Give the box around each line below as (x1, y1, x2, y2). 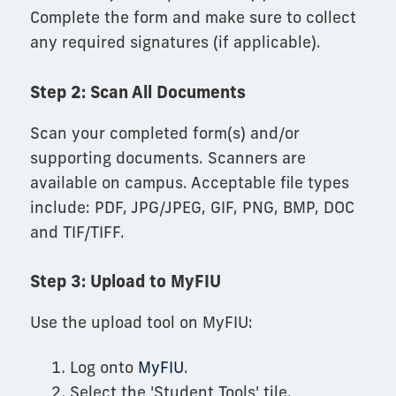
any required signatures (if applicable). (29, 32, 321, 53)
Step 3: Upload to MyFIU (29, 270, 221, 293)
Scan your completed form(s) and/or (29, 122, 300, 143)
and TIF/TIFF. (29, 221, 125, 242)
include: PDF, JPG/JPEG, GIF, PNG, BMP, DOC (29, 196, 354, 217)
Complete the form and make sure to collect (29, 7, 356, 28)
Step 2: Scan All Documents (29, 80, 246, 103)
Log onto (69, 356, 133, 377)
